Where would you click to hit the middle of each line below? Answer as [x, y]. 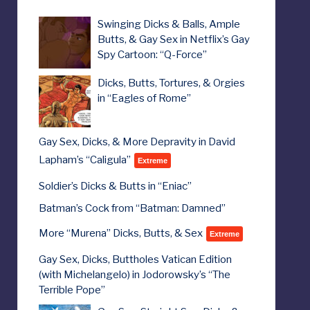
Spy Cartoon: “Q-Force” [152, 54]
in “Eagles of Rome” [144, 98]
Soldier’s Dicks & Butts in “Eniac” [115, 186]
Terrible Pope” [72, 290]
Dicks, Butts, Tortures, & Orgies [171, 83]
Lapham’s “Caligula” [84, 159]
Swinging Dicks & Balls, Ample [168, 24]
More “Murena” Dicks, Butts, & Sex [120, 233]
